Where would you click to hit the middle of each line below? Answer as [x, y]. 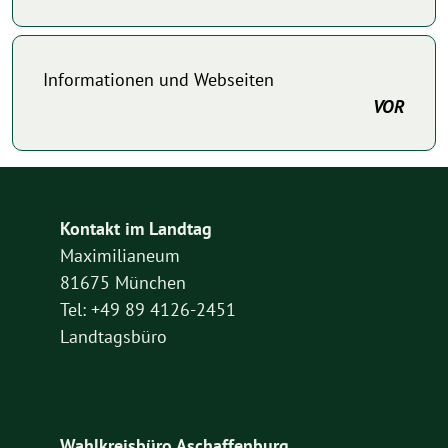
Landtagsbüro [113, 337]
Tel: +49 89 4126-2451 [148, 310]
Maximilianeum [120, 256]
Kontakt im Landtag [136, 229]
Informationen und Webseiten [158, 80]
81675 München [123, 283]
